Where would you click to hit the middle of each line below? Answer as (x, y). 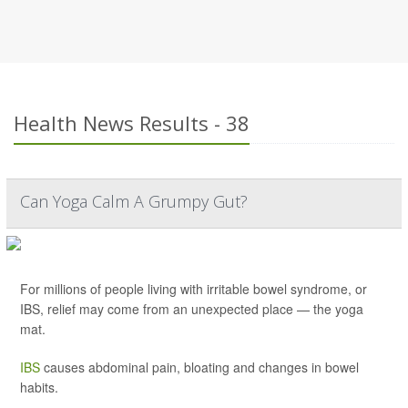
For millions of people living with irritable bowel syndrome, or (194, 289)
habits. (39, 388)
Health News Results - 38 (132, 123)
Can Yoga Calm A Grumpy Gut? (134, 202)
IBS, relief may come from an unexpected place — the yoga (192, 309)
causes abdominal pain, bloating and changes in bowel (199, 367)
